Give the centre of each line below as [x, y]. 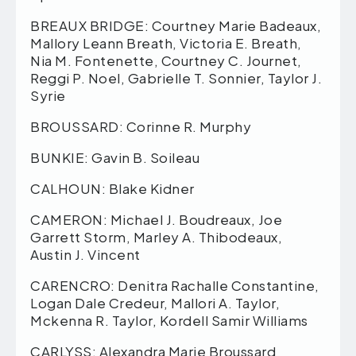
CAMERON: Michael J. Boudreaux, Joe [156, 219]
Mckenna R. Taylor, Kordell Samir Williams [169, 320]
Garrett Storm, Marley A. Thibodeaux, [156, 236]
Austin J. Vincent [85, 254]
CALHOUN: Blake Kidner [112, 188]
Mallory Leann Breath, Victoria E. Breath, [166, 43]
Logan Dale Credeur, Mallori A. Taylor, [155, 302]
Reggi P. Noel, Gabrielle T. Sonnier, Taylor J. [176, 77]
